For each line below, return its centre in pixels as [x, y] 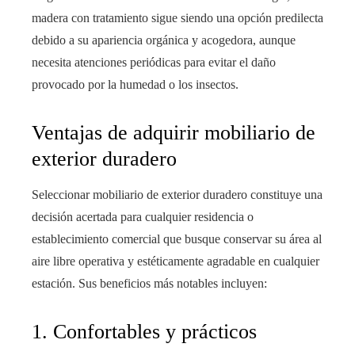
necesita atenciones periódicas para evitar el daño [154, 63]
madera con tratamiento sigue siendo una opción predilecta [177, 18]
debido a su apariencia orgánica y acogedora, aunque [164, 40]
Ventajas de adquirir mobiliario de [174, 133]
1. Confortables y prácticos [144, 332]
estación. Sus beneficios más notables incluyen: [149, 284]
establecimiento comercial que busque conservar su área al [177, 239]
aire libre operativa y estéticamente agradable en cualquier [176, 261]
